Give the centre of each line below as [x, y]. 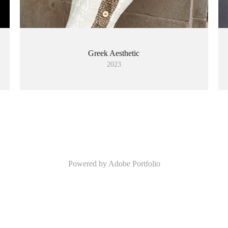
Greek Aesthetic [114, 53]
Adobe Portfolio [134, 164]
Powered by [88, 164]
